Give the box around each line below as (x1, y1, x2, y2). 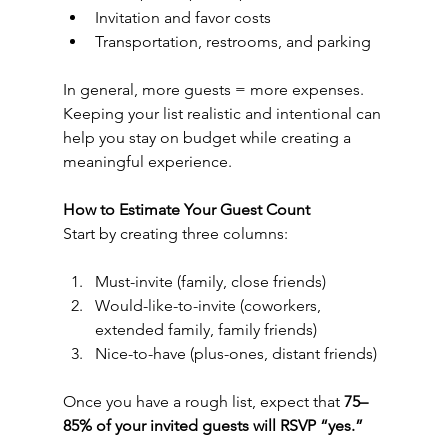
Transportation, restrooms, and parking (94, 31, 371, 51)
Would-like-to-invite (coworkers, (94, 295, 325, 315)
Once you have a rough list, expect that (62, 391, 344, 411)
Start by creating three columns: (62, 223, 288, 243)
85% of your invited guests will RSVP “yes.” (62, 415, 363, 435)
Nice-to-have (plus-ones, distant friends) (94, 343, 377, 363)
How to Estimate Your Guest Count (62, 199, 310, 219)
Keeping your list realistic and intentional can (62, 103, 385, 123)
